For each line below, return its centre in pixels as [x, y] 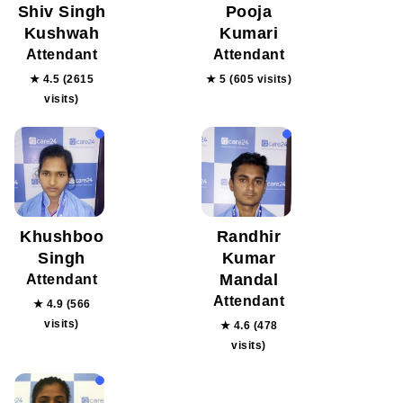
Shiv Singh [62, 12]
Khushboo [62, 237]
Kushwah [62, 33]
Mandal [249, 280]
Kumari [249, 33]
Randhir [249, 237]
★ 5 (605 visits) [249, 79]
